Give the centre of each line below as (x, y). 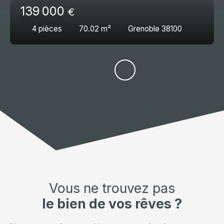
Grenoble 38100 (155, 29)
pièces (50, 29)
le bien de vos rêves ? (112, 204)
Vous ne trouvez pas (112, 188)
